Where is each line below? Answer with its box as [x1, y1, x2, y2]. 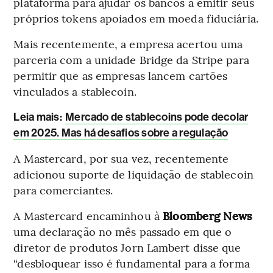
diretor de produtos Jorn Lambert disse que [13, 239, 241, 255]
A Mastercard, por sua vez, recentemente [13, 151, 229, 166]
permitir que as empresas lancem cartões [13, 68, 228, 83]
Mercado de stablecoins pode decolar [65, 110, 249, 124]
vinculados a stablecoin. [13, 83, 136, 99]
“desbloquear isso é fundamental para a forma [13, 255, 250, 271]
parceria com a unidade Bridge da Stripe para [13, 52, 249, 68]
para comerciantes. [13, 182, 113, 198]
